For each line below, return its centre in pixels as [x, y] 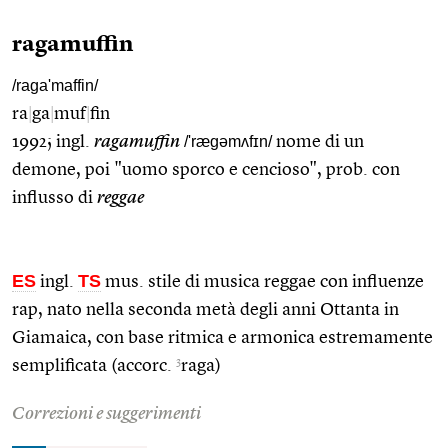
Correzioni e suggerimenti [106, 413]
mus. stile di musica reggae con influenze [262, 281]
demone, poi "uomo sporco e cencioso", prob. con [206, 169]
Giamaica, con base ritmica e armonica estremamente [222, 337]
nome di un [318, 141]
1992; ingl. [53, 141]
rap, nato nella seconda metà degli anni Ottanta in [205, 309]
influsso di [54, 197]
